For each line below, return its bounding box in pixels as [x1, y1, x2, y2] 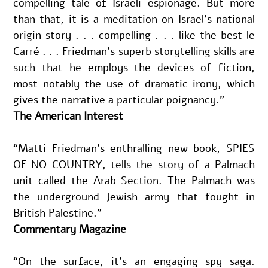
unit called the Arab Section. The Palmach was [13, 173, 255, 188]
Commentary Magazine [13, 221, 126, 236]
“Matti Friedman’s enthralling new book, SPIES [13, 141, 255, 156]
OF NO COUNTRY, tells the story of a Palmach [13, 157, 255, 172]
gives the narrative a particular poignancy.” [13, 92, 224, 107]
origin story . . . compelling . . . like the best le [13, 28, 255, 42]
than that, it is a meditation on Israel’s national [13, 11, 255, 26]
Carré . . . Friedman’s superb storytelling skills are [13, 44, 255, 59]
